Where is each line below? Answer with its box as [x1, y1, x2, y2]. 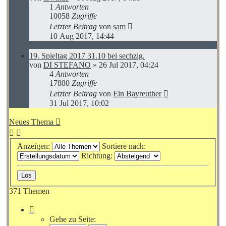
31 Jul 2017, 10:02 [49, 98, 109, 107]
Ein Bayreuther [113, 89, 161, 98]
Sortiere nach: [102, 142, 148, 151]
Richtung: [81, 151, 115, 160]
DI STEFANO [43, 60, 91, 69]
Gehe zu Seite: [49, 215, 96, 224]
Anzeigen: [17, 142, 52, 151]
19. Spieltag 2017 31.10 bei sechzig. [29, 51, 145, 60]
